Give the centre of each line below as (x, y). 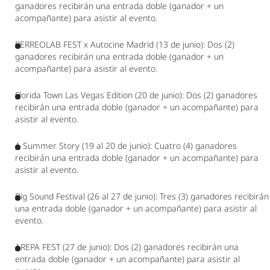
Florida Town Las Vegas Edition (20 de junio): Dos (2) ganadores (136, 95)
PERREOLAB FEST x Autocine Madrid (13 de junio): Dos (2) (125, 44)
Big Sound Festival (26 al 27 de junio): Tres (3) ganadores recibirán (142, 196)
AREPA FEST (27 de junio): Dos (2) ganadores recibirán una (127, 247)
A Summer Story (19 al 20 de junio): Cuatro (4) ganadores (126, 146)
